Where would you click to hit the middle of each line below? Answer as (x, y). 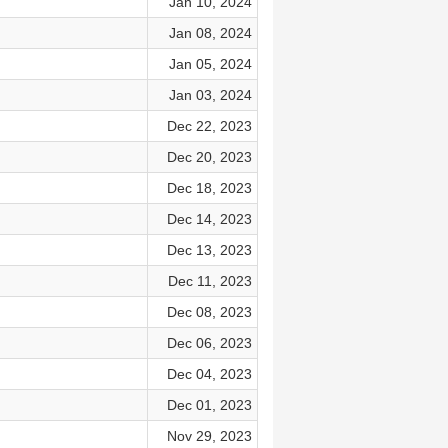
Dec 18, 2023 (209, 188)
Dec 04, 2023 (209, 374)
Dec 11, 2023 (209, 281)
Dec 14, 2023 (209, 219)
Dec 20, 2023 (209, 157)
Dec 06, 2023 (209, 343)
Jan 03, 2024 (210, 95)
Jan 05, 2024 (210, 64)
